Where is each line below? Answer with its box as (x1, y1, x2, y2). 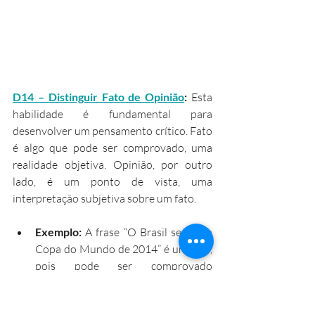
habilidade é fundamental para (13, 106, 212, 121)
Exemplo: (35, 224, 82, 238)
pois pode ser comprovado (35, 258, 212, 273)
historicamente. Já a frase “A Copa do (35, 275, 212, 290)
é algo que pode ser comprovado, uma (13, 140, 212, 155)
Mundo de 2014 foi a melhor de (35, 292, 212, 307)
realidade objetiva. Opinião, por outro (13, 157, 212, 172)
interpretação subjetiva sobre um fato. (13, 191, 196, 205)
